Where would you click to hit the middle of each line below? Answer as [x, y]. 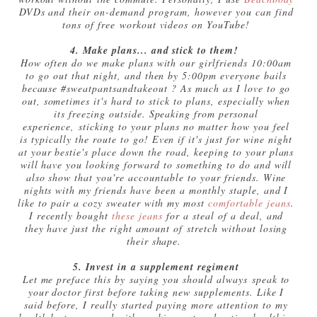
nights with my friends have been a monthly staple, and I [156, 190]
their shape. [156, 241]
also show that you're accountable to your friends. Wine [156, 177]
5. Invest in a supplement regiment [156, 266]
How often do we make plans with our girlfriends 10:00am [156, 62]
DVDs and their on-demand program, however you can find [156, 11]
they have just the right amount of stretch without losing [156, 228]
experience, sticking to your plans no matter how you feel [156, 126]
